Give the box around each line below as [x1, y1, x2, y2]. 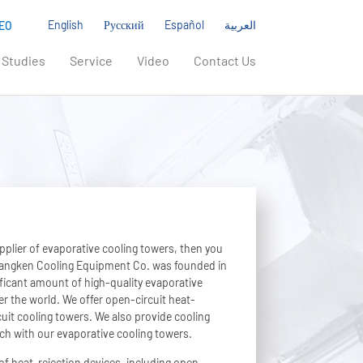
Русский [104, 18, 144, 32]
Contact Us [194, 53, 256, 68]
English [48, 18, 83, 32]
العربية [224, 18, 256, 32]
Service [70, 53, 113, 68]
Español [164, 18, 204, 32]
